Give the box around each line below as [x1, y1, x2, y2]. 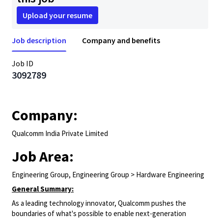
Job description [12, 35, 66, 45]
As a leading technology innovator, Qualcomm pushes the [12, 198, 186, 208]
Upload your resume [23, 10, 92, 20]
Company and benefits [82, 35, 160, 45]
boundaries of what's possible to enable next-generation [12, 209, 186, 218]
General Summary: [12, 184, 74, 193]
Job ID [12, 58, 33, 68]
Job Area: [12, 147, 74, 165]
